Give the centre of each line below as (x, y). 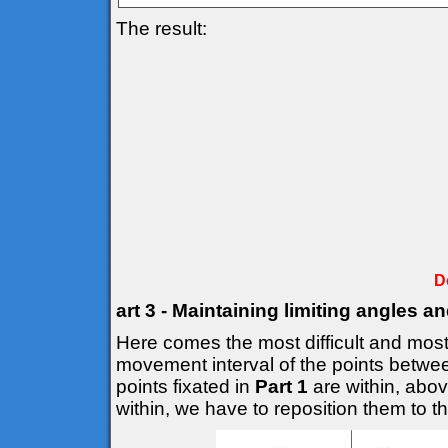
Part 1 (281, 386)
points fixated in (185, 386)
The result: (161, 28)
